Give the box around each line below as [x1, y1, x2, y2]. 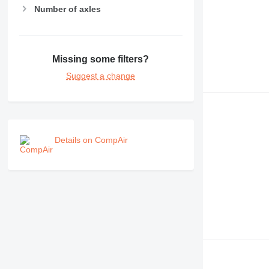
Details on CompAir [54, 134, 128, 145]
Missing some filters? [52, 53, 150, 64]
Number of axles [34, 4, 101, 14]
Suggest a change [66, 70, 136, 80]
